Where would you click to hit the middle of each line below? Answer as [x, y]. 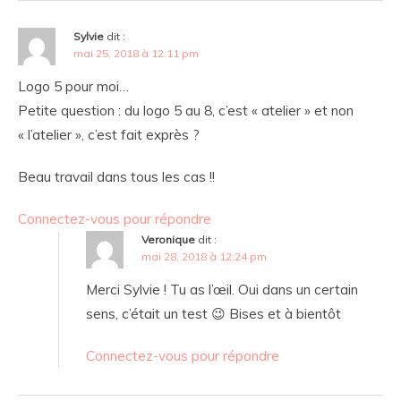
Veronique [168, 240]
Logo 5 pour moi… [73, 87]
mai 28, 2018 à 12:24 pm [204, 257]
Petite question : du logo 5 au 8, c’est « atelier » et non [186, 111]
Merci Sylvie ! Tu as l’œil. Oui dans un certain [222, 290]
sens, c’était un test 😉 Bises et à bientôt [213, 314]
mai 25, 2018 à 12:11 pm [136, 54]
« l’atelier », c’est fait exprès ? [109, 135]
